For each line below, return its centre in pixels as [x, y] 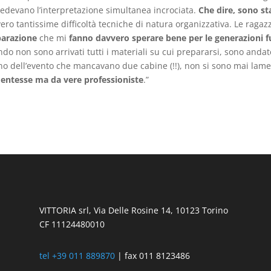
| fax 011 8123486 [152, 256]
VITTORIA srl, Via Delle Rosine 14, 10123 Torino [133, 210]
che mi [53, 38]
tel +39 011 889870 [77, 256]
